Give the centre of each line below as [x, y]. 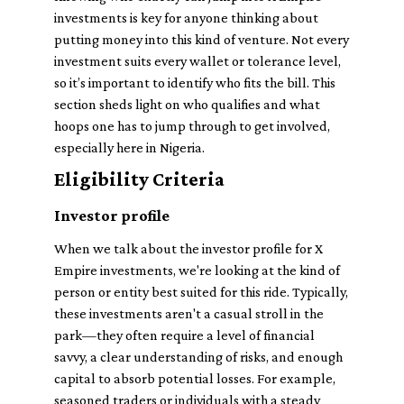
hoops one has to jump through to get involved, [192, 126]
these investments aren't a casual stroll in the [189, 313]
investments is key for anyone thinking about [186, 18]
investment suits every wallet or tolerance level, [197, 61]
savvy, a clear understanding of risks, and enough [198, 357]
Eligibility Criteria [139, 179]
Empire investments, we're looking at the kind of [197, 270]
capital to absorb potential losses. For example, [195, 378]
